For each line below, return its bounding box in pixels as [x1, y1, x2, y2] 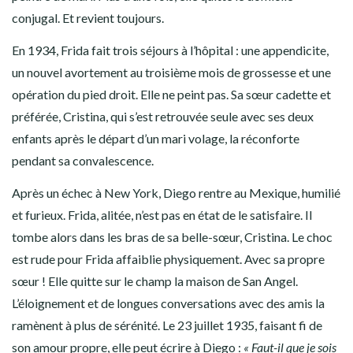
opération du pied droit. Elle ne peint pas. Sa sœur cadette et [12, 86, 331, 102]
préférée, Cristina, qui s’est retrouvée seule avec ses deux [12, 108, 314, 124]
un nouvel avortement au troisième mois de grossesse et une [12, 64, 331, 80]
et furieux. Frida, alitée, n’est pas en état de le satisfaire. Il [12, 206, 312, 222]
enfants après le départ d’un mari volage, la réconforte [12, 130, 299, 146]
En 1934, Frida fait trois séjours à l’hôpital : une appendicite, [12, 42, 329, 58]
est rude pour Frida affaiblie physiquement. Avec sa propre [12, 251, 325, 266]
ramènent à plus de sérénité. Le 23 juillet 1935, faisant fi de [12, 317, 322, 333]
